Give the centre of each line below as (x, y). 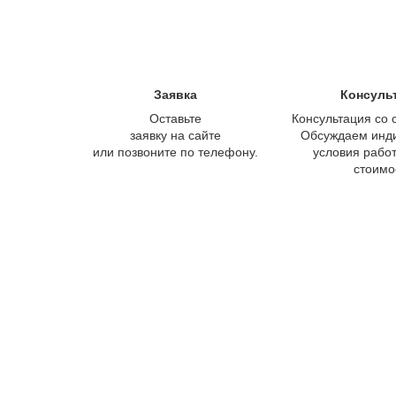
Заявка (175, 94)
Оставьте (175, 118)
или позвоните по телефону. (175, 152)
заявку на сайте (175, 135)
